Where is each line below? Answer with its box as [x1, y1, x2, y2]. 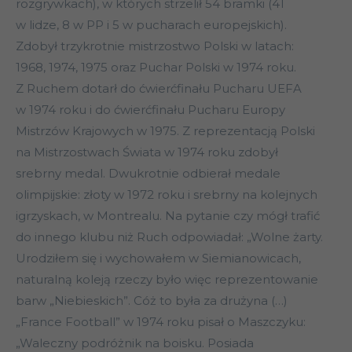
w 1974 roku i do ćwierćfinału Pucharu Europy [16, 102, 285, 118]
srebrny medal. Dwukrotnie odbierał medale [16, 166, 280, 181]
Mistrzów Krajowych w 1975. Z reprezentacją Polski [16, 123, 315, 139]
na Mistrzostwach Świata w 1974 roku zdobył [16, 145, 278, 160]
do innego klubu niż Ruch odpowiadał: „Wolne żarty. [16, 229, 323, 245]
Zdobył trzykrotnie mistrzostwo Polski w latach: [16, 38, 294, 54]
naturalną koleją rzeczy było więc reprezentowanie [16, 272, 318, 288]
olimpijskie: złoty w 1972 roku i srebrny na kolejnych [16, 187, 317, 203]
